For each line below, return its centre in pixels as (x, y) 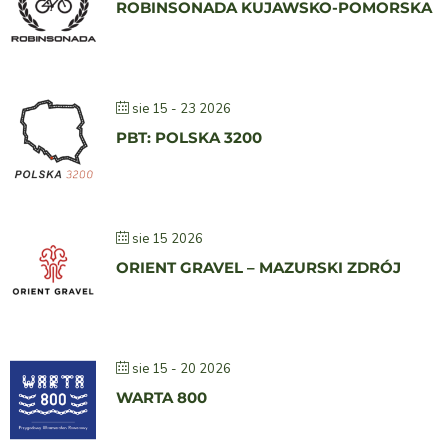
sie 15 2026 (167, 239)
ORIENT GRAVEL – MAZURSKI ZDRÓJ (258, 268)
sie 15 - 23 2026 (181, 109)
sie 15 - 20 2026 (181, 369)
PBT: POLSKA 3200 (189, 138)
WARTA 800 (161, 398)
